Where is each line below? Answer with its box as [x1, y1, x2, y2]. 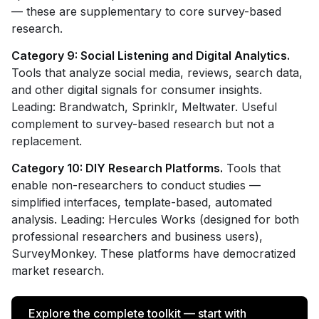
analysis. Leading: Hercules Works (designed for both [11, 212, 299, 226]
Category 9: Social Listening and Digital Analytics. [11, 48, 290, 63]
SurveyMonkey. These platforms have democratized [11, 246, 296, 261]
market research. [11, 263, 104, 278]
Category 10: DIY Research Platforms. [11, 161, 223, 175]
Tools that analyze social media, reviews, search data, [11, 66, 303, 80]
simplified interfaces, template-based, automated [11, 195, 272, 209]
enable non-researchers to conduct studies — [11, 178, 261, 192]
